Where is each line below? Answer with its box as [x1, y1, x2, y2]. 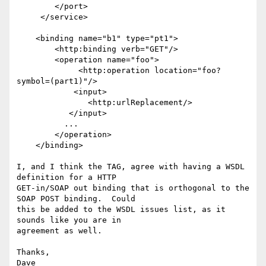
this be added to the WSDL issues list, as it [17, 205, 226, 214]
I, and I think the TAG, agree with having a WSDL [17, 162, 245, 172]
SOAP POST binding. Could [17, 194, 135, 204]
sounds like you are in [17, 216, 121, 225]
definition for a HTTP [17, 173, 116, 182]
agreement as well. [17, 226, 102, 236]
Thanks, [17, 248, 50, 257]
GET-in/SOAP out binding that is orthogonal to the [17, 183, 249, 193]
